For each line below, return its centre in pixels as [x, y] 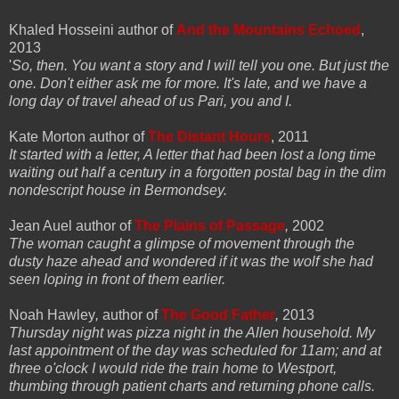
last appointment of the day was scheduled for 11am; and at [195, 350]
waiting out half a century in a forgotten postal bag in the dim [197, 172]
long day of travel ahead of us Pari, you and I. [151, 101]
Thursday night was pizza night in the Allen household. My [192, 332]
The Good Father [218, 314]
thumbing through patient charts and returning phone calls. [192, 386]
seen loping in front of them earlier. [117, 279]
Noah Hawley [52, 314]
